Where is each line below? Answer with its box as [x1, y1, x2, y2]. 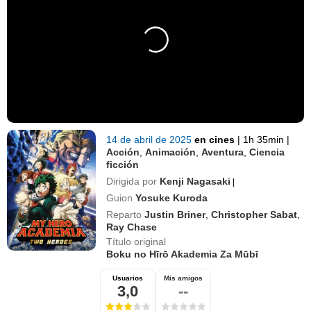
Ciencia [249, 146, 285, 158]
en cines [194, 133, 238, 145]
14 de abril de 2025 [106, 133, 195, 145]
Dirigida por [106, 175, 158, 187]
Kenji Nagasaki [160, 175, 231, 187]
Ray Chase [106, 221, 158, 233]
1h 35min [240, 133, 287, 145]
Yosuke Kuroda [135, 192, 208, 203]
